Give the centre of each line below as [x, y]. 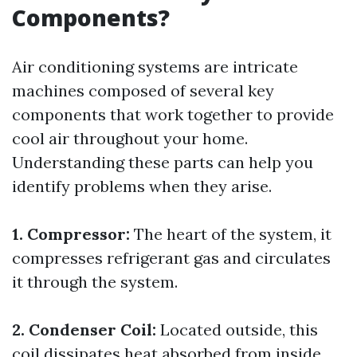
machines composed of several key [143, 90]
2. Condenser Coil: [84, 330]
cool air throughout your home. [130, 138]
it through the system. [95, 282]
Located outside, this [237, 330]
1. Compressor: [71, 234]
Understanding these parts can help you [163, 162]
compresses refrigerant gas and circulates [171, 258]
